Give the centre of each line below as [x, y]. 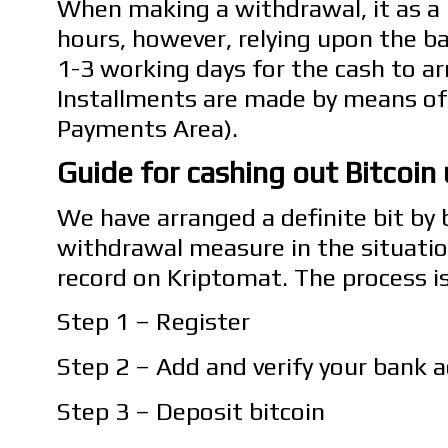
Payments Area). [147, 128]
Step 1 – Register [153, 320]
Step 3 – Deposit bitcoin [191, 411]
